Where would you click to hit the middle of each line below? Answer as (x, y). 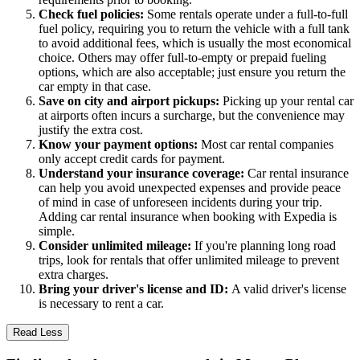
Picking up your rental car (288, 101)
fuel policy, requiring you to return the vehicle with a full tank (194, 29)
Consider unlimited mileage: (117, 246)
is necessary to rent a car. (101, 304)
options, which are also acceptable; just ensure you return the (192, 72)
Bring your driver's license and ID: (135, 289)
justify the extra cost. (91, 130)
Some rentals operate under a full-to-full (247, 14)
